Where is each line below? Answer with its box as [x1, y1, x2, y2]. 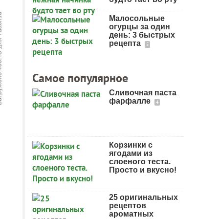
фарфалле [109, 97, 153, 105]
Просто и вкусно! [109, 166, 176, 174]
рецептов [109, 201, 146, 210]
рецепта [109, 39, 143, 47]
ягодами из [109, 149, 153, 157]
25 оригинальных [109, 193, 178, 201]
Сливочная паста [109, 88, 176, 97]
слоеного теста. [109, 157, 171, 166]
